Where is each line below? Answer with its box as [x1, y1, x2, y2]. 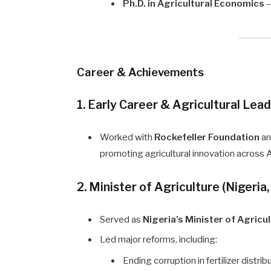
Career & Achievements [77, 65, 204, 79]
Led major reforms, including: [100, 234, 218, 246]
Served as [100, 214, 143, 225]
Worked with [100, 131, 155, 143]
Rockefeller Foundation [154, 131, 260, 143]
